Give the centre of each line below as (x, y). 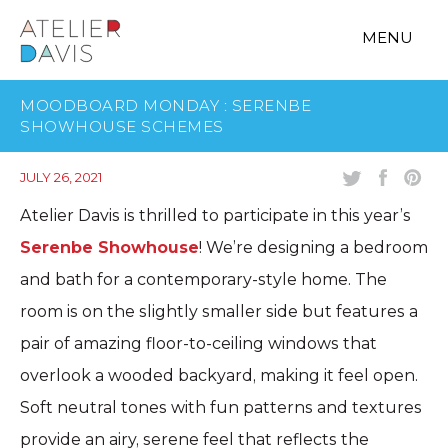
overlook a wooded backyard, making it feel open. (219, 375)
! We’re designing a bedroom (313, 247)
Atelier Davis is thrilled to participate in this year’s (215, 215)
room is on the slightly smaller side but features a (219, 311)
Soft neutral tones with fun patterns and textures (221, 407)
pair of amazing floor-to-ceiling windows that (198, 343)
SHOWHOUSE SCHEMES (122, 126)
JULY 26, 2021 (61, 177)
